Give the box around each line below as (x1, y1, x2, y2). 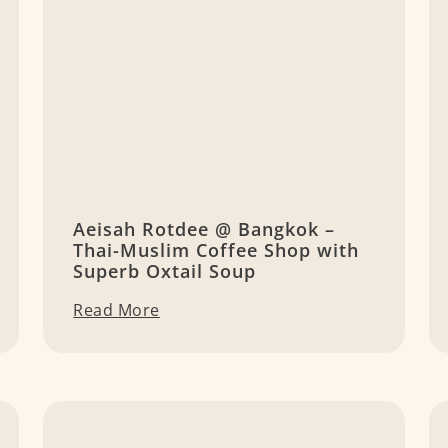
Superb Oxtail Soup (73, 259, 257, 284)
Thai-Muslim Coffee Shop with (73, 238, 360, 263)
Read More (73, 299, 160, 322)
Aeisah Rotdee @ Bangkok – (73, 217, 336, 242)
